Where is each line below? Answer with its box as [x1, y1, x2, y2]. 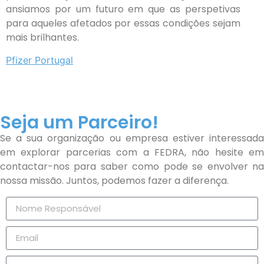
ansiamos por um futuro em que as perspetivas [6, 2, 240, 16]
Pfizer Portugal [6, 54, 73, 66]
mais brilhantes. [6, 30, 79, 44]
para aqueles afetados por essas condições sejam [6, 16, 240, 30]
